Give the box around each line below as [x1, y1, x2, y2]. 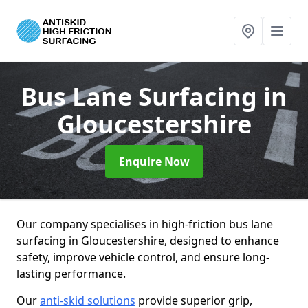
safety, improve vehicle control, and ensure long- [16, 250, 269, 265]
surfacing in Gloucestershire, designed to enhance [16, 233, 279, 248]
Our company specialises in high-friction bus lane [16, 217, 273, 232]
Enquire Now [118, 154, 190, 169]
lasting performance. [16, 266, 126, 281]
